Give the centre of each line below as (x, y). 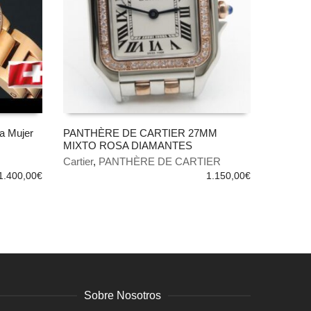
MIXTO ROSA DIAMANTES (128, 145)
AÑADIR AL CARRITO (115, 155)
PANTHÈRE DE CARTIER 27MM (140, 133)
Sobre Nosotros (122, 295)
